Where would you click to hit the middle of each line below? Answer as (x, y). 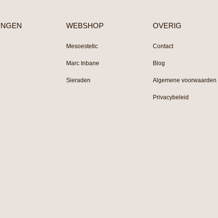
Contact (163, 46)
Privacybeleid (171, 98)
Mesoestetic (82, 46)
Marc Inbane (83, 64)
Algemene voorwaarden (185, 81)
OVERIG (167, 26)
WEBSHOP (85, 26)
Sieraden (79, 81)
